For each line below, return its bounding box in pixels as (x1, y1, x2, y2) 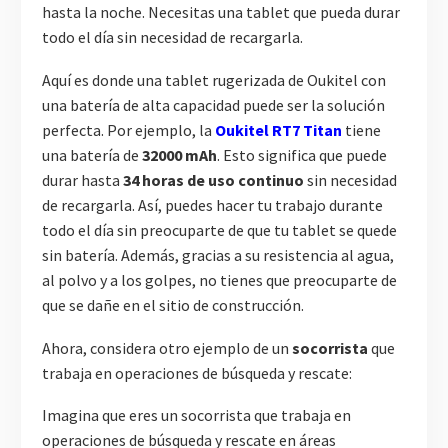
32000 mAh (142, 144, 217, 165)
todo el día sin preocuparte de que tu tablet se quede (42, 219, 397, 240)
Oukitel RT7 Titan (215, 119, 342, 140)
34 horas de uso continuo (123, 169, 304, 190)
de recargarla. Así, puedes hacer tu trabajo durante (42, 194, 383, 215)
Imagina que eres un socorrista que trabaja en (42, 405, 351, 426)
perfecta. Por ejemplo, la (42, 119, 215, 140)
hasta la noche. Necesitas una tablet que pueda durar (42, 2, 400, 23)
